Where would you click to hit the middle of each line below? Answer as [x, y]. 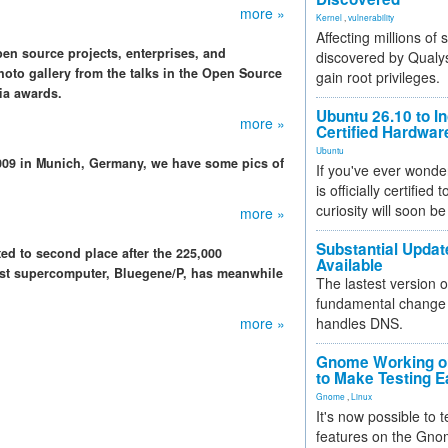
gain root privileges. [378, 77]
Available [349, 265]
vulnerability [371, 17]
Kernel [329, 17]
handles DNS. [359, 323]
